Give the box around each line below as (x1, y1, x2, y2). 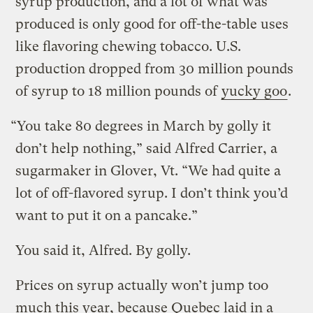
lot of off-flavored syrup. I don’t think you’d (15, 184, 289, 201)
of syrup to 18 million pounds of (15, 82, 221, 99)
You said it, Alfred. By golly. (15, 242, 191, 259)
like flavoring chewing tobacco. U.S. (15, 38, 242, 54)
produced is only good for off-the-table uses (15, 15, 289, 32)
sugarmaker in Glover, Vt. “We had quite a (15, 162, 282, 179)
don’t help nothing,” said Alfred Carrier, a (15, 140, 278, 156)
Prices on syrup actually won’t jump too (15, 277, 269, 293)
